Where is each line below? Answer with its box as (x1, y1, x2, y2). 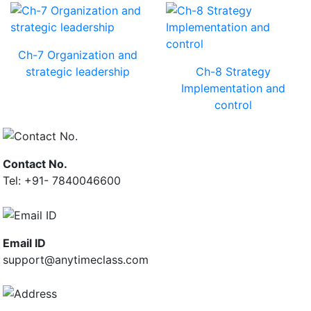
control (215, 97, 252, 112)
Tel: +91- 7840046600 (3, 174, 121, 188)
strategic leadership (26, 64, 130, 78)
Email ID (3, 235, 46, 250)
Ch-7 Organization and (18, 47, 137, 62)
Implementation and (181, 81, 285, 95)
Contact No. (3, 157, 67, 171)
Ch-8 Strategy (196, 64, 271, 78)
